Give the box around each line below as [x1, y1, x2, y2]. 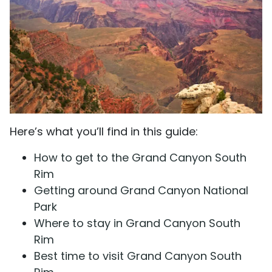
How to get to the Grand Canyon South [34, 150, 246, 166]
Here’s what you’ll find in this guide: [10, 124, 201, 140]
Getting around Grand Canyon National [34, 183, 248, 199]
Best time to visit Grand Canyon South [34, 248, 242, 264]
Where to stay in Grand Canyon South [34, 216, 240, 231]
